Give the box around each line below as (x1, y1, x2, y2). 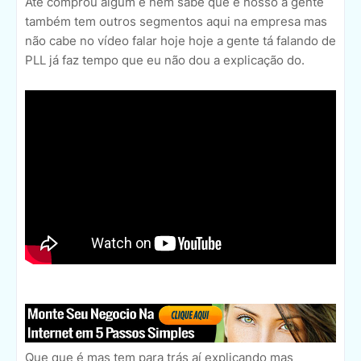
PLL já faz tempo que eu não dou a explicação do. (25, 52, 305, 68)
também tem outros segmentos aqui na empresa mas (25, 14, 327, 30)
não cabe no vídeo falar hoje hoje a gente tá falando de (25, 33, 336, 49)
